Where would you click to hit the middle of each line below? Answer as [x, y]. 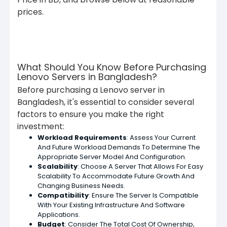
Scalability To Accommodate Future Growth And [116, 176]
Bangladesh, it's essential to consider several [106, 102]
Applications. [59, 214]
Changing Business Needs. [81, 185]
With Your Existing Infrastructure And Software [111, 205]
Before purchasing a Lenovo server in [91, 90]
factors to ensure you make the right [91, 114]
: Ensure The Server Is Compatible [144, 195]
